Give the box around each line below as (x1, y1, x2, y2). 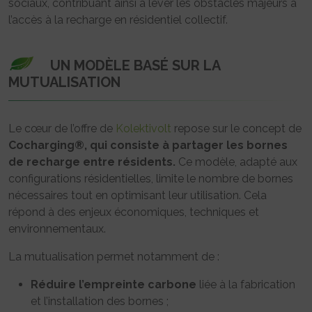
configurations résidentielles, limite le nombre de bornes (8, 172, 293, 186)
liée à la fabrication (196, 278, 295, 292)
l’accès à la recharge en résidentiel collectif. (8, 13, 228, 27)
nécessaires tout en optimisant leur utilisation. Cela (8, 189, 267, 203)
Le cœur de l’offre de (8, 122, 116, 136)
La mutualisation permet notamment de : (8, 250, 219, 264)
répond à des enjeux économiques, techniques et (8, 205, 259, 219)
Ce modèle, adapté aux (175, 155, 297, 169)
